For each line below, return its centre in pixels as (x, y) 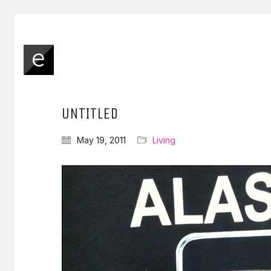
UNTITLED (90, 113)
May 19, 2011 (101, 140)
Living (164, 140)
